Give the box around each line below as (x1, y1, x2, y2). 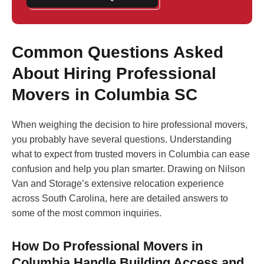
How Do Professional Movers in (12, 239, 203, 254)
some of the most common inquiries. (12, 208, 161, 219)
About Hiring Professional (12, 64, 216, 83)
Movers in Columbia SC (12, 85, 197, 104)
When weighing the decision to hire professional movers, (12, 120, 247, 130)
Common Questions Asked (12, 43, 223, 62)
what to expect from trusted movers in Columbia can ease (12, 149, 250, 160)
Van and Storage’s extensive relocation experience (12, 179, 224, 189)
